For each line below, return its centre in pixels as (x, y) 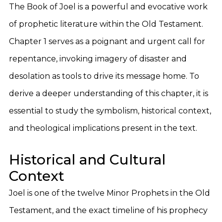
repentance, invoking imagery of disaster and (98, 59)
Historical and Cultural (87, 160)
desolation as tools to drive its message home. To (104, 76)
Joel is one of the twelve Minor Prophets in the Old (110, 193)
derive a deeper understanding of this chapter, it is (109, 93)
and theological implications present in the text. (103, 128)
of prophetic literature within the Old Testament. (106, 24)
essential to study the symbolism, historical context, (110, 111)
